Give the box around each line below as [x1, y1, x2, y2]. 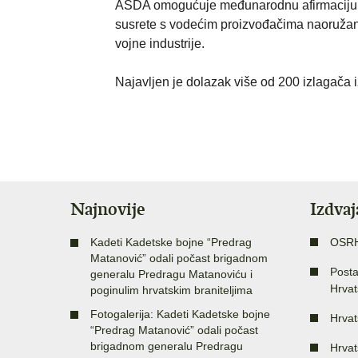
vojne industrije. [115, 37, 205, 51]
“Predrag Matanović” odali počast [90, 324, 258, 337]
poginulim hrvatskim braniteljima [90, 284, 253, 297]
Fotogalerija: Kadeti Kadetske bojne [90, 308, 270, 321]
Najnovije [70, 198, 145, 221]
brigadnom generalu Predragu [90, 340, 243, 353]
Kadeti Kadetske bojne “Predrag [90, 236, 252, 249]
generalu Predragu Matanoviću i [90, 268, 253, 281]
